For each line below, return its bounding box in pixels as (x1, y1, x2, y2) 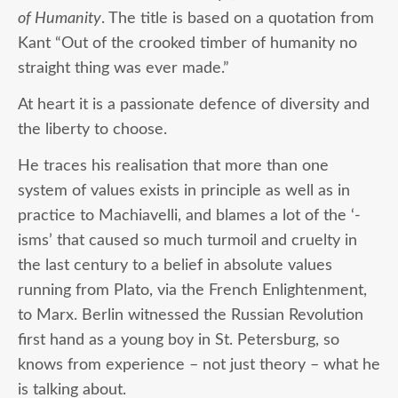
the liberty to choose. (18, 121, 167, 137)
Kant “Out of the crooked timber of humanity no (18, 35, 357, 51)
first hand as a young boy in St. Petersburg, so (18, 331, 339, 347)
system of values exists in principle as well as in (18, 182, 350, 198)
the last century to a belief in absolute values (18, 257, 332, 273)
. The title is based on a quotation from (101, 10, 374, 26)
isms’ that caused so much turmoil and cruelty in (18, 232, 357, 248)
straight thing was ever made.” (18, 60, 229, 76)
